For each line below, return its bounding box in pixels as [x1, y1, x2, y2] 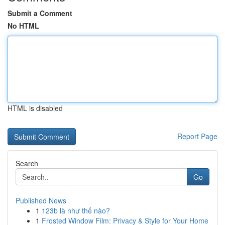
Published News [16, 195, 66, 205]
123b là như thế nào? [42, 205, 110, 215]
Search [16, 158, 38, 168]
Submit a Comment [8, 8, 72, 18]
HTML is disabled [8, 103, 63, 113]
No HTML [8, 21, 39, 31]
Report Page [177, 131, 217, 141]
